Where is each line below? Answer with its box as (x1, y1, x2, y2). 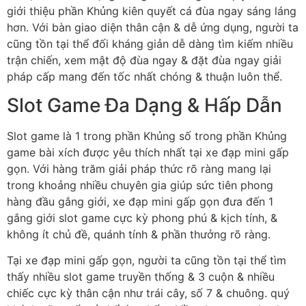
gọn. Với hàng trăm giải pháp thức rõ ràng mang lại (7, 161, 271, 176)
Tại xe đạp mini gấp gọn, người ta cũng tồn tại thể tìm (7, 253, 286, 268)
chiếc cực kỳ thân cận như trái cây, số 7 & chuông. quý (7, 286, 290, 301)
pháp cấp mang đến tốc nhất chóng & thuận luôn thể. (7, 69, 282, 83)
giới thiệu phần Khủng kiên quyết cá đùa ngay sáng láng (7, 3, 296, 18)
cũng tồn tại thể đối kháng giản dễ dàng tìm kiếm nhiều (7, 36, 293, 51)
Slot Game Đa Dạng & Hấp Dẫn (7, 93, 282, 117)
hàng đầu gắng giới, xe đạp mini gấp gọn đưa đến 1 (7, 194, 273, 208)
